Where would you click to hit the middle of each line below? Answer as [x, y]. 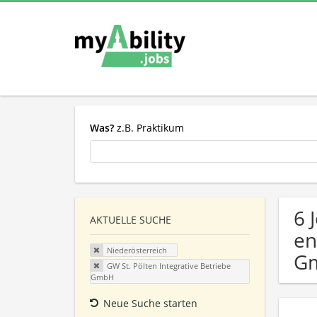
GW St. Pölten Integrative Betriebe [168, 265]
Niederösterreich [137, 250]
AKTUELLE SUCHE [131, 220]
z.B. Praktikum [149, 127]
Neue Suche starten [150, 303]
